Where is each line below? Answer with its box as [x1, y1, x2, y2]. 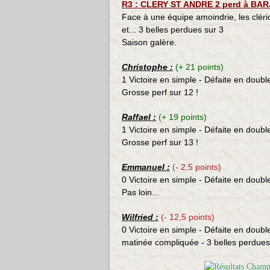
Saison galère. [122, 37, 177, 47]
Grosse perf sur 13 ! [122, 137, 198, 147]
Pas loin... [122, 187, 159, 197]
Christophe [122, 62, 168, 72]
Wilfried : [122, 212, 159, 222]
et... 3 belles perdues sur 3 [122, 25, 224, 34]
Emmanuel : [122, 162, 170, 172]
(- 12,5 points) [161, 212, 215, 222]
